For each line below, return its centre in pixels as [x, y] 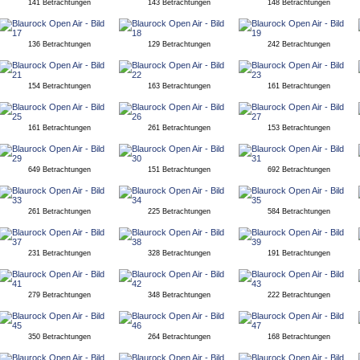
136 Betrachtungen [59, 44]
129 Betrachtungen [179, 44]
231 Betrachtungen [59, 253]
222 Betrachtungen [299, 295]
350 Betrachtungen [59, 337]
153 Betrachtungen [299, 128]
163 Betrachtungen [179, 86]
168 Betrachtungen [299, 337]
